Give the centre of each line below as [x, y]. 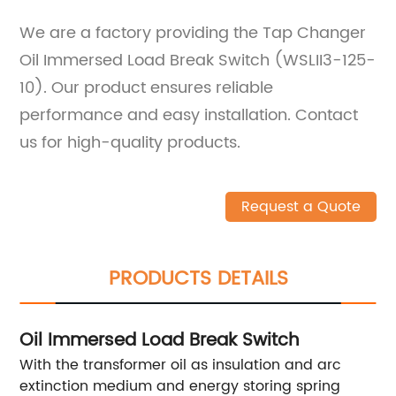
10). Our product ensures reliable [147, 88]
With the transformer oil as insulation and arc [181, 365]
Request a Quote [301, 206]
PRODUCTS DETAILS [198, 278]
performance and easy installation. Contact [189, 115]
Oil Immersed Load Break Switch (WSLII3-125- [198, 60]
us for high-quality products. [130, 142]
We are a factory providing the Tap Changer [193, 33]
